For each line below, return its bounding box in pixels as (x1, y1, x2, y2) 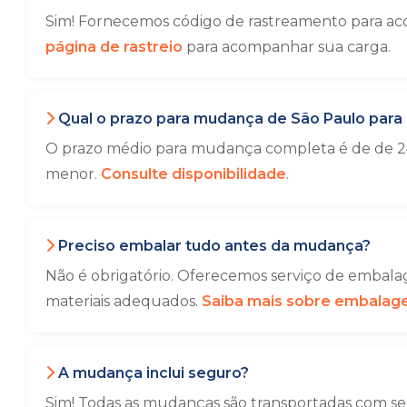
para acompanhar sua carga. (183, 38, 391, 55)
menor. (45, 165, 101, 183)
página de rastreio (45, 38, 183, 55)
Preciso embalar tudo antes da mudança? (55, 237, 371, 254)
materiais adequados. (45, 293, 202, 310)
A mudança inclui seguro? (55, 364, 249, 382)
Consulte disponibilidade (101, 165, 286, 183)
